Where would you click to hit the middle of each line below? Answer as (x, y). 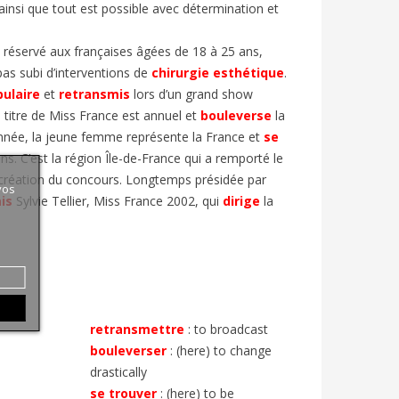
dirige (241, 200)
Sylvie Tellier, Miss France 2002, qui (117, 200)
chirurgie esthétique (217, 72)
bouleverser (128, 350)
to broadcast (231, 329)
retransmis (94, 94)
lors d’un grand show (191, 94)
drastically (118, 371)
